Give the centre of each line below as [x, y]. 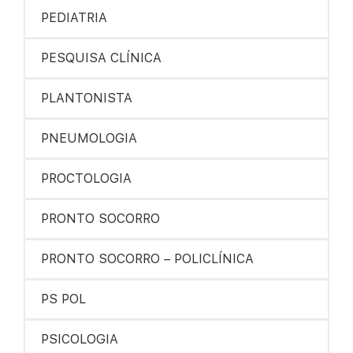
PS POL [63, 299]
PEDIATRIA [74, 18]
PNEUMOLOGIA [89, 138]
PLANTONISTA [87, 98]
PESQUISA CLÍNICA [101, 58]
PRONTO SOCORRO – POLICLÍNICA [147, 259]
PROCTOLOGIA [86, 178]
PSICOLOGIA [80, 339]
